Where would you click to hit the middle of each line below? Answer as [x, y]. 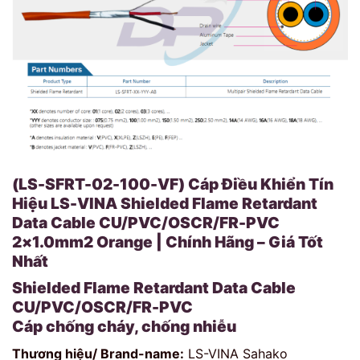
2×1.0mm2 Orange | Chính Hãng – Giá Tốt [168, 241]
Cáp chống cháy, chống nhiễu [124, 327]
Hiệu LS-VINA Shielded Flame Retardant [165, 203]
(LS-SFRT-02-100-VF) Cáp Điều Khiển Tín [173, 184]
